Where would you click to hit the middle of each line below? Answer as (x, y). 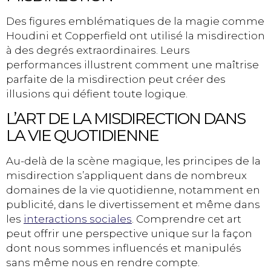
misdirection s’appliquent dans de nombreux (126, 175)
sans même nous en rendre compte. (103, 262)
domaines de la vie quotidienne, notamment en (133, 190)
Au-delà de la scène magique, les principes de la (133, 161)
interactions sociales (78, 219)
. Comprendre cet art (187, 219)
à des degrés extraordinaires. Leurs (98, 51)
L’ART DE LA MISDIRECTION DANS (126, 118)
